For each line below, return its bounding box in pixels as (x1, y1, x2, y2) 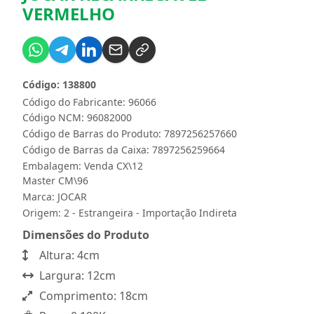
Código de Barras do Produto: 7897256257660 (22, 126, 237, 140)
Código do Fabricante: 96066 (22, 95, 156, 109)
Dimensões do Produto (22, 226, 149, 243)
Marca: (22, 189, 57, 203)
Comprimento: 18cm (36, 287, 148, 303)
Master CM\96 (22, 173, 88, 187)
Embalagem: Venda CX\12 (22, 158, 143, 172)
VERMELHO (22, 1, 115, 25)
